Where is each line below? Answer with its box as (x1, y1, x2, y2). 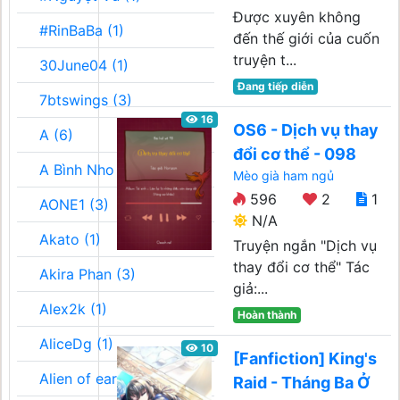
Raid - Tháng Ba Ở (233, 373, 371, 392)
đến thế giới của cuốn (233, 29, 379, 47)
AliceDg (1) (39, 335, 113, 353)
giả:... (233, 279, 268, 297)
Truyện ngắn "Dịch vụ (233, 237, 377, 254)
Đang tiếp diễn (237, 79, 313, 93)
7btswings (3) (39, 91, 132, 109)
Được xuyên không (233, 8, 361, 26)
